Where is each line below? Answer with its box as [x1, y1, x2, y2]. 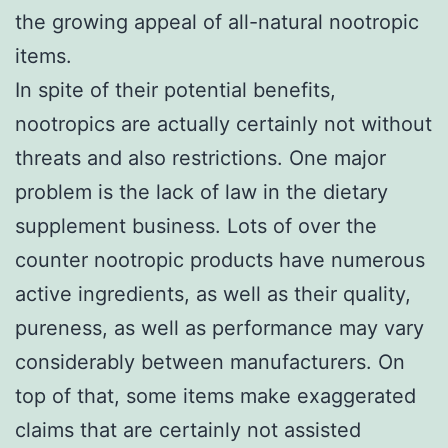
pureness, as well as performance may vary [15, 315, 424, 340]
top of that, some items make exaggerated [15, 383, 416, 408]
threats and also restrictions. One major [15, 145, 386, 170]
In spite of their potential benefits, [15, 77, 336, 102]
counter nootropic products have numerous [15, 247, 425, 272]
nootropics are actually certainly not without [15, 111, 432, 136]
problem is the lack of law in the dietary [15, 179, 388, 204]
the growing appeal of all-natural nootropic [15, 9, 419, 34]
